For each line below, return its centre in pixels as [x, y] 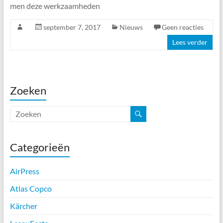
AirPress [24, 171]
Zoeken [28, 90]
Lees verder [190, 42]
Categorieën [40, 147]
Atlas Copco [31, 188]
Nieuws [131, 27]
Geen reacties [182, 27]
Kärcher [23, 206]
